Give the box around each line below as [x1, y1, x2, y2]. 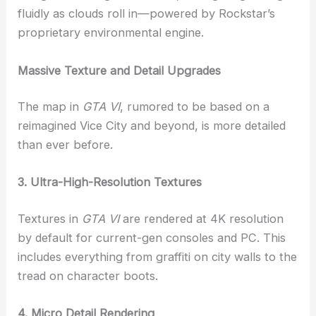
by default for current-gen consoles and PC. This [18, 231, 286, 245]
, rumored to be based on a [120, 99, 270, 114]
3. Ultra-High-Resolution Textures [18, 175, 202, 190]
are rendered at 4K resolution [119, 212, 284, 226]
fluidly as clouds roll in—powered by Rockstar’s [18, 6, 276, 21]
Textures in [18, 212, 83, 226]
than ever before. [18, 138, 114, 152]
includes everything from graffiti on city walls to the [18, 250, 298, 265]
